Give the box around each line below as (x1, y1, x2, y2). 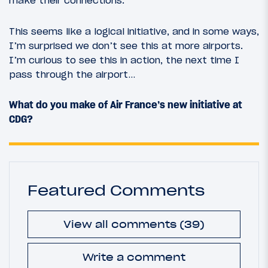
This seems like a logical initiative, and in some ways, (9, 25, 259, 37)
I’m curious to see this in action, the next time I (9, 53, 239, 66)
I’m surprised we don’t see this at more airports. (9, 39, 243, 51)
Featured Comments (28, 181, 205, 199)
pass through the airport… (9, 68, 135, 80)
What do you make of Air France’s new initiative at (9, 98, 242, 111)
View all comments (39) (63, 218, 205, 231)
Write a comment (83, 251, 185, 263)
